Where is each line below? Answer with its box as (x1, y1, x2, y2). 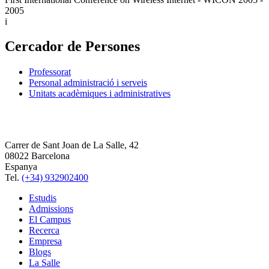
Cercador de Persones (5, 38, 140, 55)
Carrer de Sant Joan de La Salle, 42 (5, 140, 139, 151)
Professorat (29, 67, 71, 77)
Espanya (5, 162, 37, 172)
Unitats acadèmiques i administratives (29, 88, 171, 99)
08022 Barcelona (5, 151, 70, 162)
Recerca (29, 225, 59, 236)
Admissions (29, 204, 73, 214)
